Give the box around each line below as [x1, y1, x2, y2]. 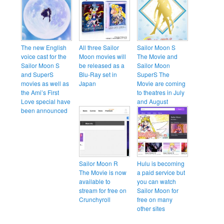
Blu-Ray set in [79, 70, 117, 79]
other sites [137, 203, 165, 212]
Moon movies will [79, 52, 126, 61]
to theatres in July [137, 88, 185, 97]
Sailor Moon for [137, 185, 179, 194]
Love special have [21, 97, 71, 106]
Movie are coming [137, 79, 186, 88]
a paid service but [137, 167, 185, 176]
